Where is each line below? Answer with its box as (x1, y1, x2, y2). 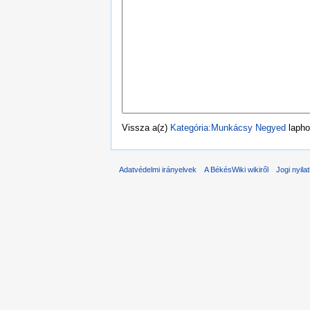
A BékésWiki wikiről (204, 165, 269, 174)
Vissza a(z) (122, 122, 170, 133)
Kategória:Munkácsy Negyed (170, 122, 286, 133)
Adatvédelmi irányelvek (119, 165, 197, 174)
